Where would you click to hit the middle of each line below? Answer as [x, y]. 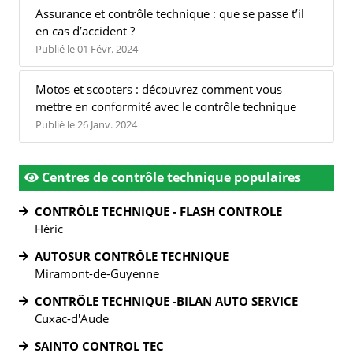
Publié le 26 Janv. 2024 [86, 124]
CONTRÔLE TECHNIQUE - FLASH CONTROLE [158, 211]
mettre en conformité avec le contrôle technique [166, 106]
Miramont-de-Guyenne [97, 273]
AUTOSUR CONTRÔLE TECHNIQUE [132, 256]
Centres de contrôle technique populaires [170, 177]
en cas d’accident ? [85, 31]
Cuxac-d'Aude [72, 318]
